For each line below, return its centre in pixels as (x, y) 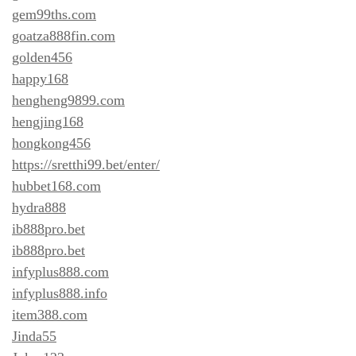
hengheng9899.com (68, 100)
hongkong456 (51, 143)
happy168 (40, 78)
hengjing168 (48, 121)
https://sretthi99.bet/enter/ (86, 164)
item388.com (50, 314)
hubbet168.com (56, 186)
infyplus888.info (60, 293)
